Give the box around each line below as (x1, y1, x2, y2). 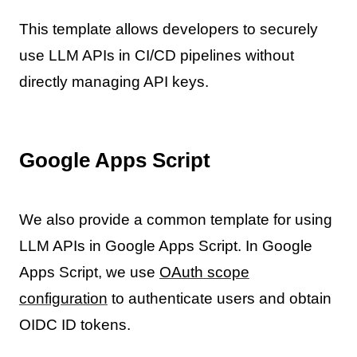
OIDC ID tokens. (18, 316, 131, 333)
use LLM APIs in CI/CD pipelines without (18, 47, 294, 65)
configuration (18, 289, 108, 307)
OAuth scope (159, 263, 249, 280)
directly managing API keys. (18, 73, 209, 91)
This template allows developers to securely (18, 21, 318, 38)
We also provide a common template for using (18, 210, 332, 228)
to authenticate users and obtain (107, 289, 331, 307)
